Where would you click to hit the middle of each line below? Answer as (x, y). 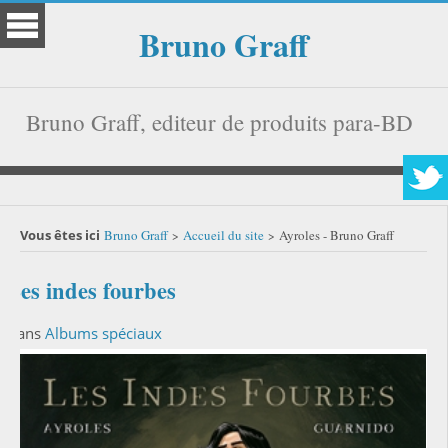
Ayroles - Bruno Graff (336, 235)
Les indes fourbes (90, 290)
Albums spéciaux (103, 333)
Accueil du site (223, 235)
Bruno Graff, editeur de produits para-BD (219, 122)
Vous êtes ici (60, 235)
